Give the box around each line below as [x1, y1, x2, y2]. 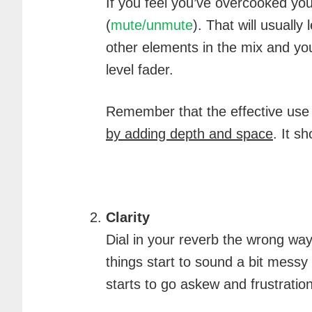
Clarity [106, 210, 150, 225]
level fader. [106, 62, 173, 77]
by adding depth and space [106, 126, 273, 141]
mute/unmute [111, 17, 193, 33]
